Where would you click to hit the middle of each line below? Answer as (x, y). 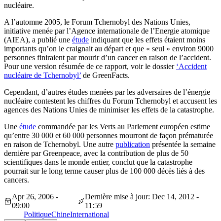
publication (133, 145)
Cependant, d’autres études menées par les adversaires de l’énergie (107, 92)
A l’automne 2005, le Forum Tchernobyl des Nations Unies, (97, 22)
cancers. (17, 180)
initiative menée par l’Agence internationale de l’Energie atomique (107, 31)
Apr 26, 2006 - (35, 197)
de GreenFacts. (105, 75)
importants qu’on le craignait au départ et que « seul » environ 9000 (109, 49)
